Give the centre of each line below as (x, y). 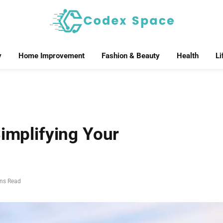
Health (187, 56)
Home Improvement (51, 56)
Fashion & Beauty (130, 56)
